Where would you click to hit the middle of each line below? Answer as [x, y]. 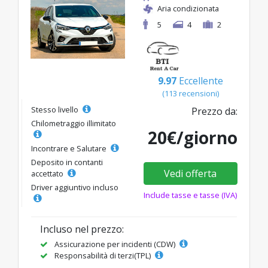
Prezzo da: [214, 111]
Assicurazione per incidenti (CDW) [115, 244]
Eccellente [201, 80]
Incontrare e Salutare [70, 148]
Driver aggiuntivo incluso [75, 187]
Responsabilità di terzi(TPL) [103, 255]
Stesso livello [56, 109]
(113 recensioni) [190, 93]
